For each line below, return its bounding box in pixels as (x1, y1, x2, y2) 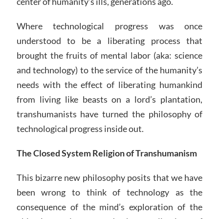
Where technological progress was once (16, 21, 203, 32)
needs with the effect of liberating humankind (16, 79, 203, 90)
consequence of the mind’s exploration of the (16, 201, 203, 212)
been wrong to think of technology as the (16, 186, 203, 197)
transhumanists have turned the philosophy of (16, 109, 203, 120)
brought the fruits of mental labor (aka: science (16, 50, 203, 61)
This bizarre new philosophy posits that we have (16, 172, 203, 183)
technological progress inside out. (16, 123, 144, 134)
